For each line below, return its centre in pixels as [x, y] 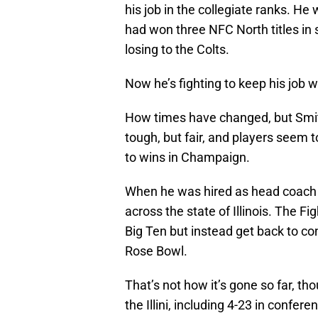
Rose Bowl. [156, 251]
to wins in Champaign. [187, 158]
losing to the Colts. [177, 50]
